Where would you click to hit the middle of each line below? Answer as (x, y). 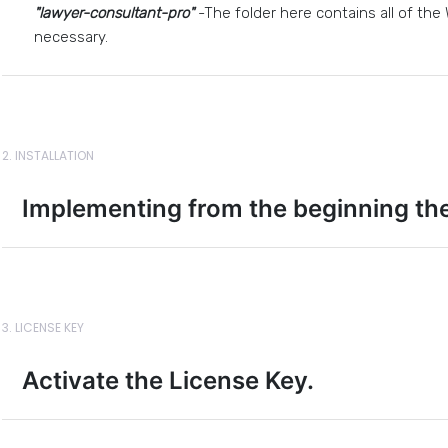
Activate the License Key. (168, 380)
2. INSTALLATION (48, 155)
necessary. (71, 37)
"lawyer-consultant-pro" (114, 13)
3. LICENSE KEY (43, 327)
